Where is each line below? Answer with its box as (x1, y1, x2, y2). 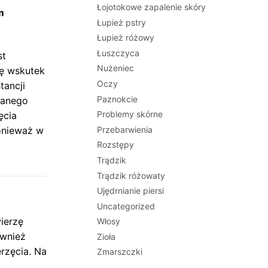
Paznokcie (97, 93, 138, 104)
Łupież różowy (97, 32, 155, 43)
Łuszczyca (97, 47, 140, 58)
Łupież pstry (97, 17, 147, 28)
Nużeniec (97, 63, 135, 74)
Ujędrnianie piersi (97, 185, 165, 196)
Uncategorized (97, 200, 156, 211)
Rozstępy (97, 139, 135, 150)
